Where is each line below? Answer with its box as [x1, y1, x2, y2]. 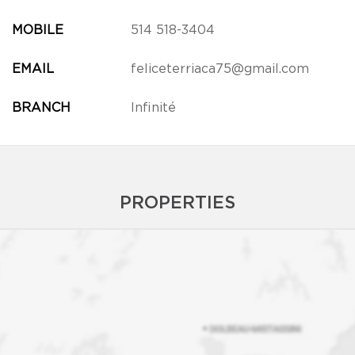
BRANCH [11, 101, 71, 114]
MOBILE [11, 24, 63, 36]
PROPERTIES [120, 194, 235, 212]
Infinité [130, 101, 176, 114]
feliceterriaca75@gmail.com [130, 63, 309, 75]
